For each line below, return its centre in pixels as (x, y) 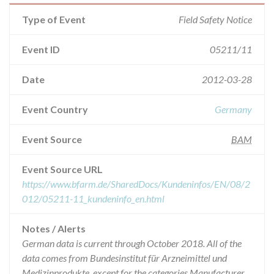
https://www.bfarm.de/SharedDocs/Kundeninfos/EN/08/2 (136, 184)
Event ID (41, 49)
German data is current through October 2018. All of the (132, 243)
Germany (233, 109)
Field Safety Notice (215, 19)
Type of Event (54, 19)
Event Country (55, 109)
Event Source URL (62, 169)
